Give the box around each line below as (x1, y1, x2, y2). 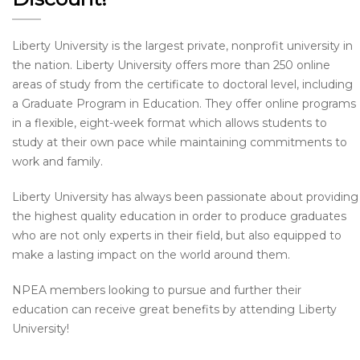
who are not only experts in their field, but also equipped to (12, 227, 342, 243)
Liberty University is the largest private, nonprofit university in (12, 38, 353, 53)
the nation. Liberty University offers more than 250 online (12, 57, 330, 72)
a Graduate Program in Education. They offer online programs (12, 96, 356, 111)
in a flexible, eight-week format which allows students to (12, 115, 327, 130)
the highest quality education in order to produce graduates (12, 208, 346, 223)
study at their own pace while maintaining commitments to (12, 134, 347, 149)
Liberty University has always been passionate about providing (12, 189, 358, 204)
